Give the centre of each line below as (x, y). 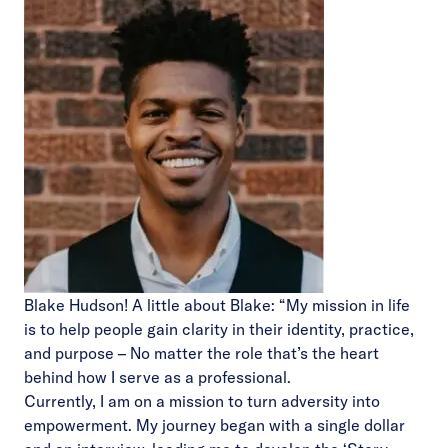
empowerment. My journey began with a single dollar (214, 425)
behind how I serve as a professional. (157, 377)
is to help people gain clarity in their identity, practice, (219, 329)
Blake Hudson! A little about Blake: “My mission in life (217, 305)
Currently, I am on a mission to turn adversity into (202, 401)
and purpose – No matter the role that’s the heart (201, 353)
